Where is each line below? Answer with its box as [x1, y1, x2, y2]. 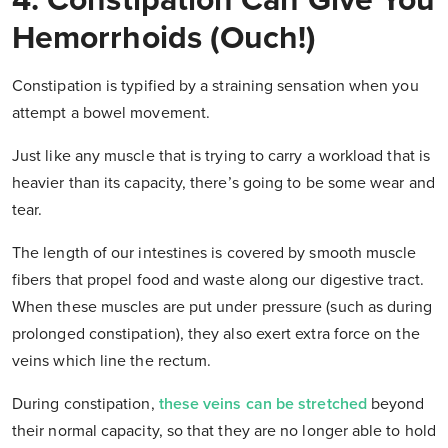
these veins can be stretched [158, 394, 367, 415]
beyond [366, 394, 425, 415]
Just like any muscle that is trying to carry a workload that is [12, 146, 431, 167]
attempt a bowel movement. [12, 103, 211, 124]
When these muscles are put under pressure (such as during [12, 297, 433, 318]
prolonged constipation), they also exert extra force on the [12, 324, 420, 345]
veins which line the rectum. [12, 351, 212, 372]
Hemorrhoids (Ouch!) [12, 19, 317, 58]
